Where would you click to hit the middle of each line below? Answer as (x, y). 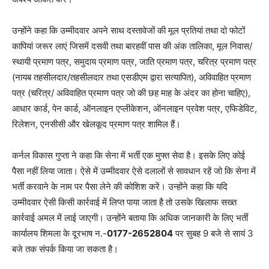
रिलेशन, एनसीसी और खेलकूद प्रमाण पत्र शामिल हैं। (96, 124)
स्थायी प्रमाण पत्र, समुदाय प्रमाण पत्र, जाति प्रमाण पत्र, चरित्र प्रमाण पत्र (134, 61)
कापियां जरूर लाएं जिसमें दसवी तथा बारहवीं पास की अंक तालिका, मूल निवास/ (132, 46)
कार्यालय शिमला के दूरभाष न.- (59, 233)
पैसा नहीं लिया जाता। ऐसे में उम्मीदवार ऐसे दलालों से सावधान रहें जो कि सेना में (134, 171)
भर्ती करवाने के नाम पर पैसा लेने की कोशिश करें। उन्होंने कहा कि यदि (120, 186)
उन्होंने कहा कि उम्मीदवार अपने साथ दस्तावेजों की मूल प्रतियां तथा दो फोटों (128, 30)
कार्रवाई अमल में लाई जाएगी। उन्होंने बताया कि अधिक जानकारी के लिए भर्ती (130, 217)
